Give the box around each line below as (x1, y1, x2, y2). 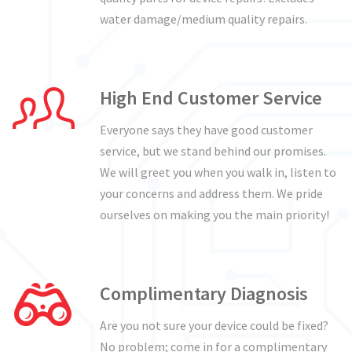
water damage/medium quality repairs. (100, 11, 307, 27)
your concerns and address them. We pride (100, 185, 323, 201)
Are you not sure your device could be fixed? (100, 317, 328, 333)
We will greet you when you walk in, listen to (100, 164, 336, 180)
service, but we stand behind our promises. (100, 143, 326, 159)
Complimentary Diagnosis (100, 281, 308, 306)
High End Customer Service (100, 86, 322, 110)
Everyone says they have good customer (100, 122, 313, 137)
